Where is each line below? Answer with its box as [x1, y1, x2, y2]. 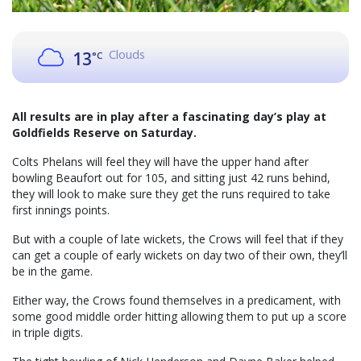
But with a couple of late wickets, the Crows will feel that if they [12, 231, 343, 247]
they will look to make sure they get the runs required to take [12, 186, 330, 202]
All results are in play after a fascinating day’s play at [12, 109, 326, 125]
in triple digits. [12, 325, 83, 341]
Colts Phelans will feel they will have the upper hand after [12, 154, 309, 170]
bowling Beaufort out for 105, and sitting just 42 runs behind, [12, 170, 330, 186]
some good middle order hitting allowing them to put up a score [12, 309, 346, 325]
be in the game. [12, 263, 93, 280]
